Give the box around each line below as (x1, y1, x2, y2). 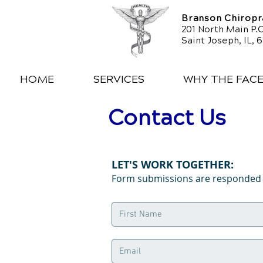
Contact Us (108, 104, 226, 131)
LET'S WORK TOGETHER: (112, 157, 237, 172)
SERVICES (93, 73, 144, 86)
